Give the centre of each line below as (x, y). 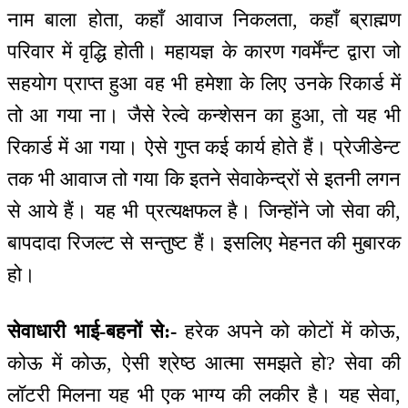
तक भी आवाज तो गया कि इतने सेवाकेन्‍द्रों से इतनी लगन (204, 178)
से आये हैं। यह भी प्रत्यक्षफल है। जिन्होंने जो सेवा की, (204, 210)
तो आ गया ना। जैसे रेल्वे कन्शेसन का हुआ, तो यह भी (204, 115)
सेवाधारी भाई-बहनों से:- (92, 331)
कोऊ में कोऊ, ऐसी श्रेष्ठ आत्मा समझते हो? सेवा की (204, 363)
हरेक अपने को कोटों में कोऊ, (288, 331)
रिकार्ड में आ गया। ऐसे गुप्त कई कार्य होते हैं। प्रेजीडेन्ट (204, 147)
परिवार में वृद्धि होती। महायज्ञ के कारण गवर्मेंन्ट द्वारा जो (204, 51)
